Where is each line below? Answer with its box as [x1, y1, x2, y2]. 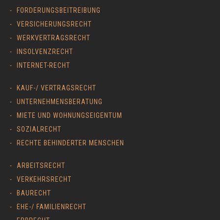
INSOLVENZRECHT [17, 47, 73, 55]
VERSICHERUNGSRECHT [17, 20, 92, 28]
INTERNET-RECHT [17, 61, 70, 69]
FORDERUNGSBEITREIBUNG [17, 6, 101, 14]
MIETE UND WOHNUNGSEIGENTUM [17, 111, 122, 119]
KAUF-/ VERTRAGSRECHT [17, 83, 96, 92]
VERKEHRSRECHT [17, 175, 72, 183]
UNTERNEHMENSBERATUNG [17, 97, 103, 106]
